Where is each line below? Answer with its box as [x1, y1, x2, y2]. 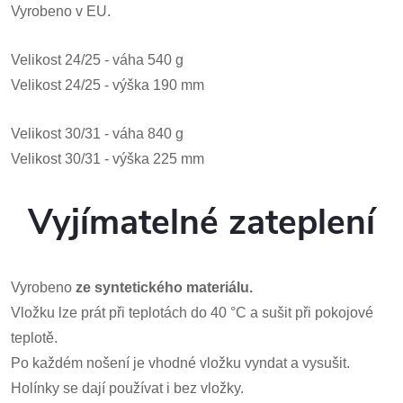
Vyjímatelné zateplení [28, 199, 375, 247]
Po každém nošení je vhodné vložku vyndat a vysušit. [11, 354, 350, 371]
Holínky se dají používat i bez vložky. [11, 380, 244, 396]
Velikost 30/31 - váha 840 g [11, 126, 184, 141]
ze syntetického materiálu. [76, 279, 253, 295]
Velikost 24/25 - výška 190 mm [11, 77, 204, 93]
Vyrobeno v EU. [11, 4, 111, 19]
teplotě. [11, 329, 58, 345]
